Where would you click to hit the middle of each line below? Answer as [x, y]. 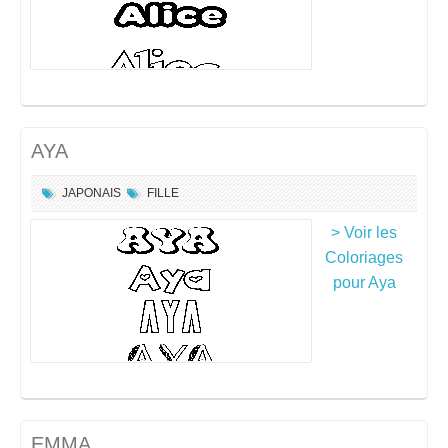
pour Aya [364, 282]
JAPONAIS [91, 193]
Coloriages [364, 257]
